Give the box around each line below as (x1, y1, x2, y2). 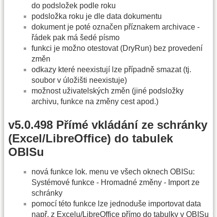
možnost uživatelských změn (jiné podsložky (31, 87, 184, 95)
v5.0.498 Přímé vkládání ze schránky (8, 118, 207, 131)
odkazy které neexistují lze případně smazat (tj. (31, 65, 191, 74)
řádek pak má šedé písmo (31, 33, 120, 42)
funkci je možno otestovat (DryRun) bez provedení (31, 44, 202, 53)
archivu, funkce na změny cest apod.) (31, 97, 158, 106)
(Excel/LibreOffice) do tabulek (8, 131, 173, 145)
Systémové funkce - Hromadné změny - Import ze (31, 178, 200, 186)
